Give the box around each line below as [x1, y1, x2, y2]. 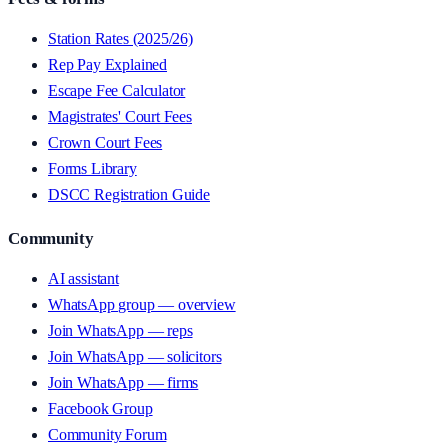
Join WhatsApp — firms [48, 374, 199, 392]
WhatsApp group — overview [48, 296, 236, 314]
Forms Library [48, 160, 137, 178]
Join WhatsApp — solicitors [48, 348, 222, 366]
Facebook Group [48, 400, 153, 418]
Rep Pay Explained [48, 56, 168, 74]
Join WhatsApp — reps [48, 322, 193, 340]
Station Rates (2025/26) [48, 30, 193, 48]
